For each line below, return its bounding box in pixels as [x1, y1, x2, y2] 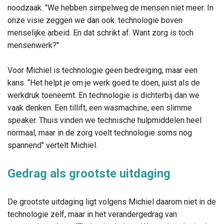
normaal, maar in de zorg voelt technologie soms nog [7, 128, 192, 138]
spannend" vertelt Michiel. [7, 140, 101, 150]
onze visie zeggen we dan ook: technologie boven [7, 15, 182, 25]
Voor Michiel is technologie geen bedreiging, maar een [7, 65, 197, 75]
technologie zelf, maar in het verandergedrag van [7, 209, 177, 219]
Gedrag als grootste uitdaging [7, 166, 170, 181]
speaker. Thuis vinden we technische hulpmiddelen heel [7, 115, 201, 125]
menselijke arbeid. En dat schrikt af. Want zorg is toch [7, 28, 193, 38]
